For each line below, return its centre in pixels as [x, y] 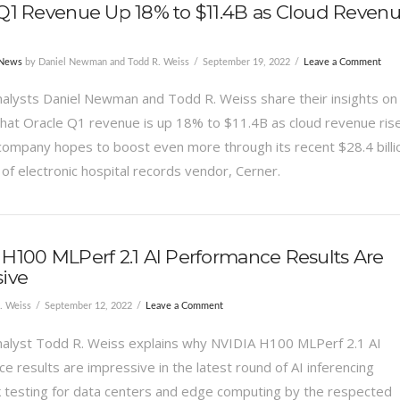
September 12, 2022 [88, 306]
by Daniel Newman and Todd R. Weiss [105, 62]
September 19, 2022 [246, 62]
